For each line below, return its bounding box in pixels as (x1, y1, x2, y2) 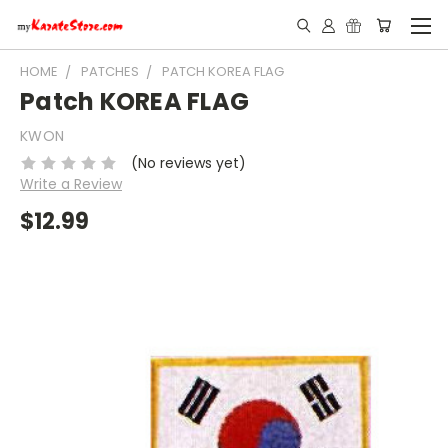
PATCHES (81, 62, 139, 81)
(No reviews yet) (130, 152, 246, 173)
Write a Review (20, 173, 122, 194)
